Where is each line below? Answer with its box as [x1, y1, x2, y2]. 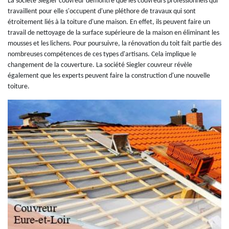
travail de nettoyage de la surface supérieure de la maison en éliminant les [8, 29, 219, 37]
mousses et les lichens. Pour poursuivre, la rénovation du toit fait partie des [8, 39, 221, 48]
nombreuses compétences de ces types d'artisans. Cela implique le [8, 50, 196, 58]
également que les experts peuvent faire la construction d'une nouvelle [8, 72, 210, 80]
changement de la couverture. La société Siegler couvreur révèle [8, 61, 192, 69]
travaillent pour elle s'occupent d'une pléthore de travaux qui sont [8, 7, 196, 15]
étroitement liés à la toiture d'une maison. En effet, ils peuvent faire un [8, 18, 210, 26]
